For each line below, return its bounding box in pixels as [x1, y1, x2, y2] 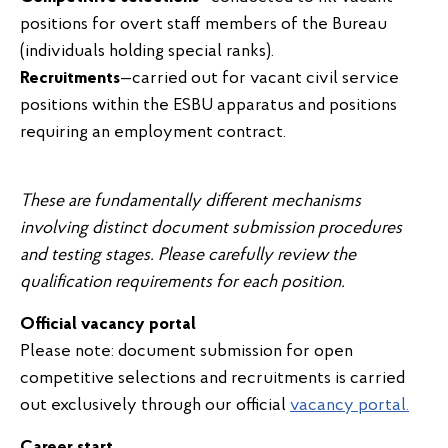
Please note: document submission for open [20, 342, 353, 361]
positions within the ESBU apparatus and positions [20, 96, 397, 115]
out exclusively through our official [20, 396, 290, 415]
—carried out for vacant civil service [120, 69, 399, 88]
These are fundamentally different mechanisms [20, 192, 361, 211]
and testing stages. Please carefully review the [20, 246, 356, 265]
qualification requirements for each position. [20, 273, 345, 292]
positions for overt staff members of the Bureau [20, 15, 387, 34]
